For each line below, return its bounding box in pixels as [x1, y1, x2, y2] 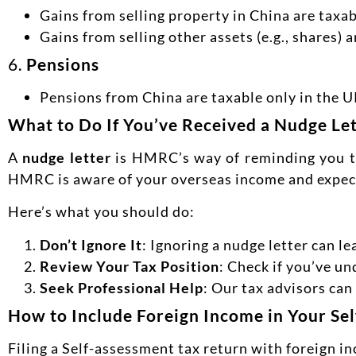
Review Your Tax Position [40, 257, 219, 275]
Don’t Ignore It [40, 235, 142, 253]
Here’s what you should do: [8, 203, 195, 221]
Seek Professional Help [40, 278, 203, 296]
